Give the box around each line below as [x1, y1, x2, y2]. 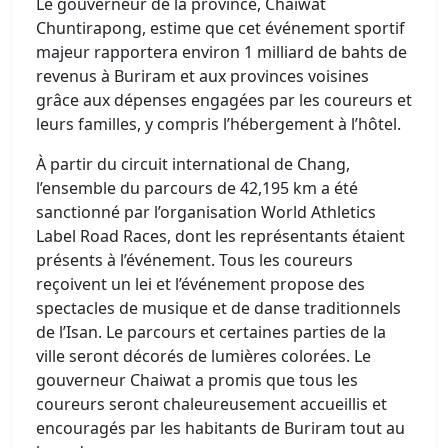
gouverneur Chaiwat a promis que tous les [36, 369, 358, 391]
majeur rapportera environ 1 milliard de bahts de [36, 41, 407, 63]
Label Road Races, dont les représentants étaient [36, 225, 405, 247]
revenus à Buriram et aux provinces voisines [36, 65, 369, 87]
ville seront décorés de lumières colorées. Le [36, 345, 371, 367]
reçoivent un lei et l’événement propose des [36, 273, 365, 295]
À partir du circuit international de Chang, [36, 153, 350, 175]
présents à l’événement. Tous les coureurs [36, 249, 353, 271]
